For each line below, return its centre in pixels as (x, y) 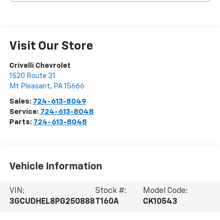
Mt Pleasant (29, 86)
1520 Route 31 (32, 76)
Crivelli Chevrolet (40, 65)
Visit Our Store (51, 46)
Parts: (21, 122)
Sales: (21, 101)
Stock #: (111, 191)
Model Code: (165, 191)
